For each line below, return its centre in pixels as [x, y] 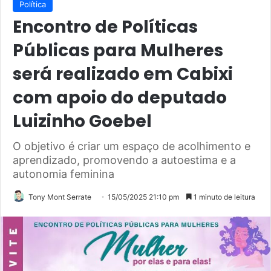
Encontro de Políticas [105, 27]
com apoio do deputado [120, 98]
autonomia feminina [64, 174]
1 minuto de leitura [224, 197]
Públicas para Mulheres [118, 51]
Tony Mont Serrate [60, 197]
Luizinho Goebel [82, 122]
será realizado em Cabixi [123, 74]
